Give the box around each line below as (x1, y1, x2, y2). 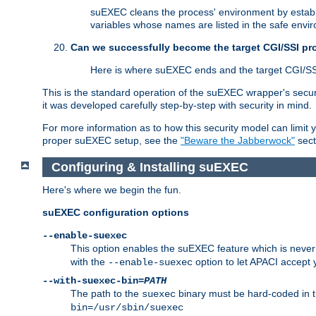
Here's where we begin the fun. (42, 184, 181, 196)
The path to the (71, 288, 142, 300)
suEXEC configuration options (42, 207, 189, 219)
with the (71, 256, 108, 268)
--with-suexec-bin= (42, 275, 144, 287)
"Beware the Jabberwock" (181, 135, 295, 147)
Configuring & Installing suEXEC (51, 159, 248, 174)
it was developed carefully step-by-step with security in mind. (42, 99, 312, 111)
